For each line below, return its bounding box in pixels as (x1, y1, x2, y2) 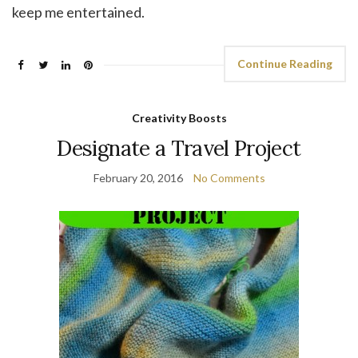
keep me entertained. (12, 2, 145, 21)
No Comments (193, 170, 265, 185)
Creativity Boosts (131, 110, 227, 125)
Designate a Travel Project (57, 134, 301, 161)
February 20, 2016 (93, 170, 183, 185)
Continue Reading (237, 56, 332, 70)
